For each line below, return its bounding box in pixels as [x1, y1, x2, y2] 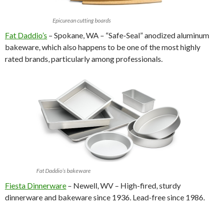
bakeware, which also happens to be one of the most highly [5, 42, 200, 52]
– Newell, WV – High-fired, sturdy [66, 180, 181, 190]
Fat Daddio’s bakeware [36, 166, 91, 174]
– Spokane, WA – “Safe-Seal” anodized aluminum [47, 30, 209, 40]
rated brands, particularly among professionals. [5, 54, 163, 63]
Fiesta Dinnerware [5, 180, 66, 190]
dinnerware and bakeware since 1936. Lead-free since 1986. [5, 192, 205, 202]
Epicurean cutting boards [53, 16, 111, 24]
